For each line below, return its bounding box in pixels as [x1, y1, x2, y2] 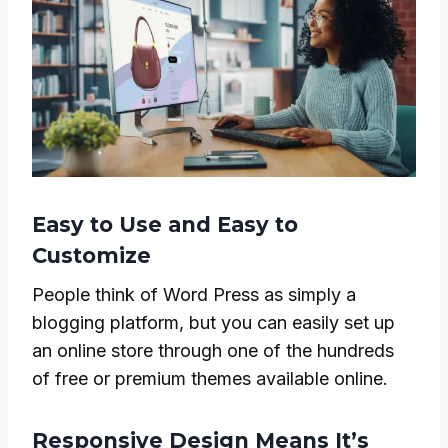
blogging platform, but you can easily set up [32, 312, 395, 334]
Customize [32, 242, 151, 268]
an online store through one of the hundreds [32, 340, 394, 362]
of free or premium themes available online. [32, 368, 388, 390]
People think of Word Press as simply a [32, 284, 356, 306]
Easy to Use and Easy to [32, 211, 298, 237]
